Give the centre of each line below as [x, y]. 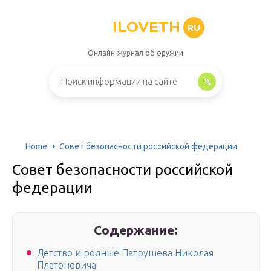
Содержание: [136, 230]
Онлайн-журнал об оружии [135, 53]
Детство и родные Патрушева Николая [125, 253]
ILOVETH [146, 27]
